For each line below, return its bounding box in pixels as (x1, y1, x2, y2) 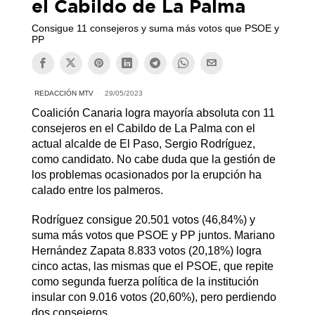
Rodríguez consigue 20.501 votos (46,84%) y (31, 213, 255, 226)
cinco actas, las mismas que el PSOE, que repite (31, 259, 274, 272)
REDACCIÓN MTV (34, 89, 94, 97)
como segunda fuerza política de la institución (31, 275, 259, 288)
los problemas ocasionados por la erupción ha (31, 168, 262, 181)
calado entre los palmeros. (31, 184, 166, 196)
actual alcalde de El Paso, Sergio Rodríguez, (31, 137, 255, 150)
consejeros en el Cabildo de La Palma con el (31, 122, 255, 134)
